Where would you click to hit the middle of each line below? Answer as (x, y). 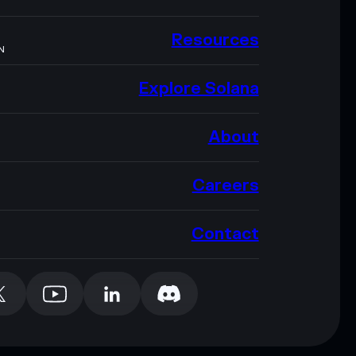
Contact (225, 234)
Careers (225, 186)
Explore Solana (199, 89)
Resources (215, 41)
